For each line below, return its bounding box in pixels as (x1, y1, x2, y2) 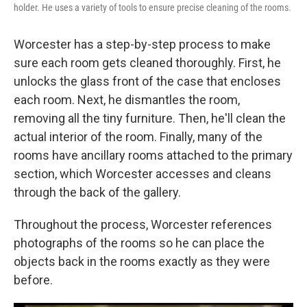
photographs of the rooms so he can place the (14, 236, 265, 251)
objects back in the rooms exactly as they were (14, 254, 270, 269)
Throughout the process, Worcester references (14, 217, 272, 232)
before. (14, 273, 53, 288)
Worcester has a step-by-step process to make (14, 37, 271, 52)
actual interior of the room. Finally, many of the (14, 130, 262, 145)
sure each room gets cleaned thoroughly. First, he (14, 56, 281, 71)
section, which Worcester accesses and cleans (14, 167, 271, 182)
